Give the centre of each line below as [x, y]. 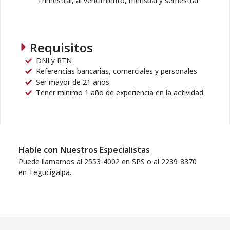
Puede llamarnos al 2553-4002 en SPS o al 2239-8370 [108, 161]
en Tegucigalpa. [45, 172]
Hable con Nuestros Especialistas [84, 150]
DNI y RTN [54, 60]
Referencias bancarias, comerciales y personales [117, 71]
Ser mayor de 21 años [73, 82]
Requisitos [61, 47]
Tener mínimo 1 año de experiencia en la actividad [120, 93]
